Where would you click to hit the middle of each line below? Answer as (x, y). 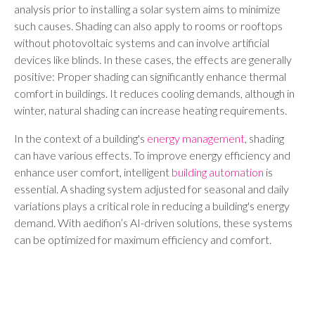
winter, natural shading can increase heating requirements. (150, 110)
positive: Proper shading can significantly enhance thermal (150, 76)
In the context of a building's (81, 138)
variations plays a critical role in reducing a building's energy (152, 206)
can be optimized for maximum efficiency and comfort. (143, 239)
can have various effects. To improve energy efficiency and (152, 155)
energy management (196, 138)
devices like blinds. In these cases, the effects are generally (153, 59)
